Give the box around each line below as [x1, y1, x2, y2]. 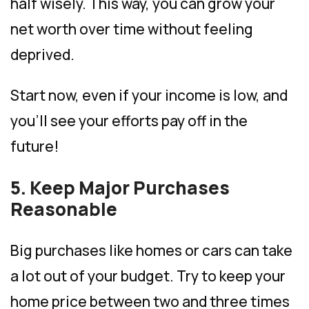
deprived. [10, 44, 74, 64]
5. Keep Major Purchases [10, 175, 230, 200]
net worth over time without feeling [10, 19, 253, 39]
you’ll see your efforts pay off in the [10, 110, 248, 130]
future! [10, 136, 59, 156]
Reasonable [10, 196, 117, 221]
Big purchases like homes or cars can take [10, 240, 292, 260]
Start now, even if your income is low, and [10, 85, 288, 105]
